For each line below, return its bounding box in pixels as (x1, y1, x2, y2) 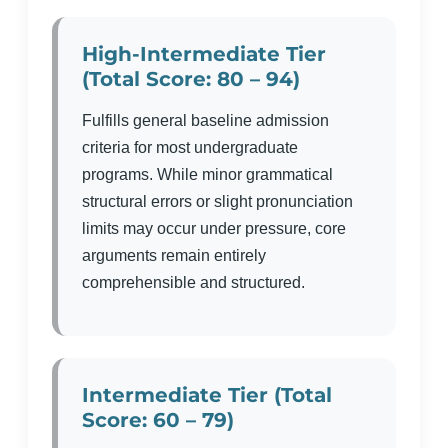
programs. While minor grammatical (82, 166, 333, 183)
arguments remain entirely (82, 247, 266, 264)
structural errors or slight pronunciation (82, 193, 353, 210)
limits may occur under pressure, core (82, 220, 346, 237)
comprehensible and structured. (82, 274, 305, 291)
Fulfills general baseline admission (82, 112, 329, 129)
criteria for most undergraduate (82, 139, 298, 156)
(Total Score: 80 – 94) (82, 66, 300, 91)
